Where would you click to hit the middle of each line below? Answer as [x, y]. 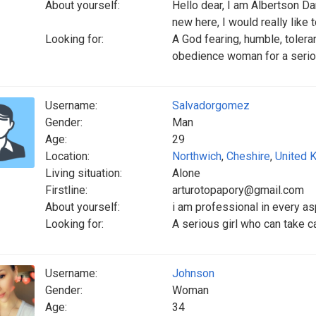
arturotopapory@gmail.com [238, 190]
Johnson [193, 273]
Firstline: [66, 190]
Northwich [197, 156]
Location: [67, 156]
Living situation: [84, 173]
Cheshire [248, 156]
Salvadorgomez [211, 105]
